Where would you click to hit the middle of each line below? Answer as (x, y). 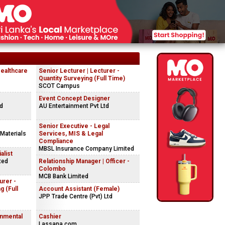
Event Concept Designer (74, 98)
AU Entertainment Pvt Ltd (74, 106)
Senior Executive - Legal (74, 126)
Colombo (52, 169)
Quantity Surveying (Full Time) (82, 78)
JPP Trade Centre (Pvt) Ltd (76, 196)
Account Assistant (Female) (79, 189)
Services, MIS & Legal (71, 134)
